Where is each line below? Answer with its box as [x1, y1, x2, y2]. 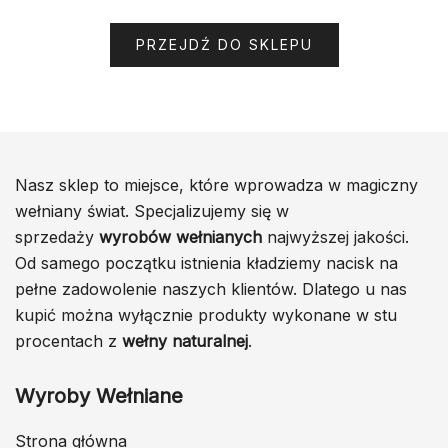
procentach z [15, 331, 122, 351]
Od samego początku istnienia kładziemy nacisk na [15, 253, 398, 273]
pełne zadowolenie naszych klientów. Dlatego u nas [15, 279, 407, 299]
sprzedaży [15, 227, 99, 247]
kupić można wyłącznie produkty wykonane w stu [15, 305, 397, 325]
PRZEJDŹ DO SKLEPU [135, 36, 313, 53]
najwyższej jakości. [262, 227, 409, 247]
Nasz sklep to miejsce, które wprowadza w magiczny [15, 175, 418, 195]
